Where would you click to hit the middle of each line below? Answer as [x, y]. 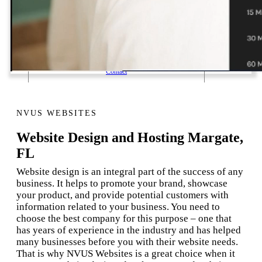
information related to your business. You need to [118, 206]
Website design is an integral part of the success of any [130, 171]
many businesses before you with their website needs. [127, 242]
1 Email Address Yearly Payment [116, 12]
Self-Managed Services [116, 51]
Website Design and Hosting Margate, [130, 137]
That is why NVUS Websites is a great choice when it [126, 253]
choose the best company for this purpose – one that [124, 218]
